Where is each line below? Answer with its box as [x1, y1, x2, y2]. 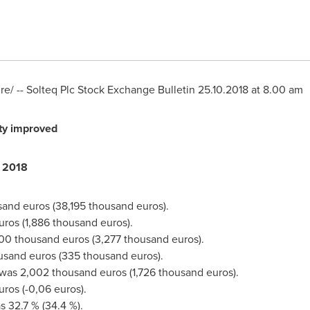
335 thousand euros [61, 248, 158, 264]
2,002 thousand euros [19, 264, 127, 280]
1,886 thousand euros [24, 215, 127, 230]
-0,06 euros [24, 281, 81, 297]
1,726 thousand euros [131, 264, 233, 280]
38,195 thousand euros [55, 198, 163, 214]
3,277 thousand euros [94, 231, 199, 247]
